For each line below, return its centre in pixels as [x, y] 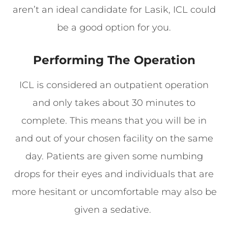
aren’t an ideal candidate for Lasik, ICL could [114, 9]
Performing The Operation [114, 60]
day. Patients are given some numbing [114, 156]
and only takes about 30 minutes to [114, 103]
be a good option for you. [114, 27]
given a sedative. [114, 209]
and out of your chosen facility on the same [114, 138]
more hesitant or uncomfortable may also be [114, 192]
